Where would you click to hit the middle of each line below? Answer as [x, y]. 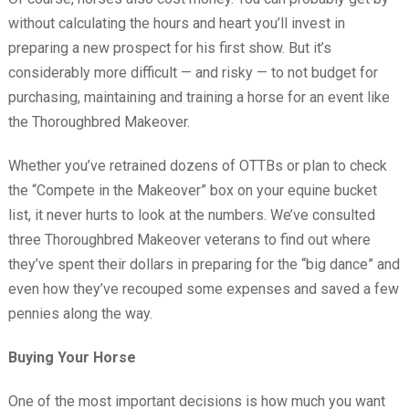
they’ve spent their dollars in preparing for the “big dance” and [204, 264]
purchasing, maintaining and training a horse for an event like [199, 97]
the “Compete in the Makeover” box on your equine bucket [192, 190]
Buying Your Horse [72, 357]
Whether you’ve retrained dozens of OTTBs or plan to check [197, 165]
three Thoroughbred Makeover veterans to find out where [189, 239]
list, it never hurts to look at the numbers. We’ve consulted [191, 215]
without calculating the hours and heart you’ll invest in [176, 23]
